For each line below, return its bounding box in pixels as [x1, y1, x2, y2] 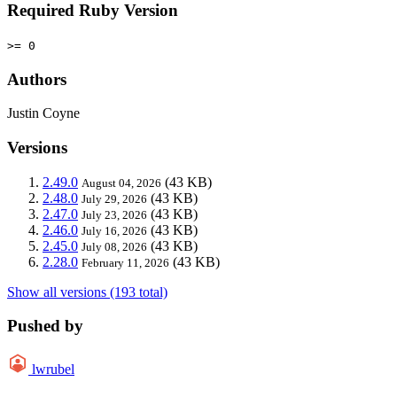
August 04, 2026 [82, 175, 161, 190]
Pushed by [7, 316, 83, 336]
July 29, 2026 [82, 191, 147, 206]
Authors [7, 69, 66, 89]
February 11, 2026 [82, 255, 169, 269]
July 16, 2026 [82, 223, 147, 237]
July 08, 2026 [82, 239, 147, 253]
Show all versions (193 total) [7, 284, 167, 300]
